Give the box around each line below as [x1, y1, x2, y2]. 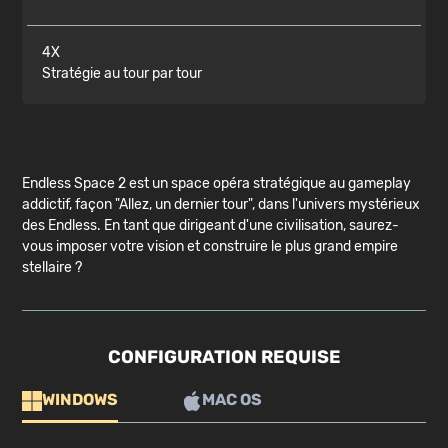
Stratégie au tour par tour [42, 65, 203, 83]
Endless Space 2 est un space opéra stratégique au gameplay [22, 175, 412, 193]
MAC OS [202, 390, 263, 410]
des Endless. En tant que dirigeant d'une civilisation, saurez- [22, 217, 400, 235]
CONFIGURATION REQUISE [107, 346, 341, 369]
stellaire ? [22, 259, 83, 277]
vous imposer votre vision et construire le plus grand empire [22, 238, 399, 256]
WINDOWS [42, 390, 119, 410]
